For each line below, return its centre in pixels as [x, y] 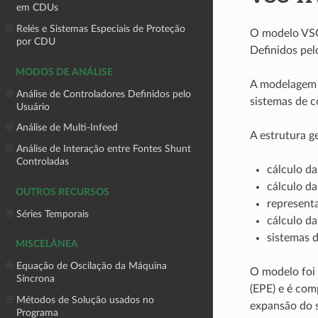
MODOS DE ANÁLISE [64, 72]
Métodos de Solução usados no [86, 300]
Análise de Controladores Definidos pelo [104, 94]
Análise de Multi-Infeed [67, 128]
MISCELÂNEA [47, 245]
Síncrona [36, 279]
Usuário [33, 106]
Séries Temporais [53, 214]
